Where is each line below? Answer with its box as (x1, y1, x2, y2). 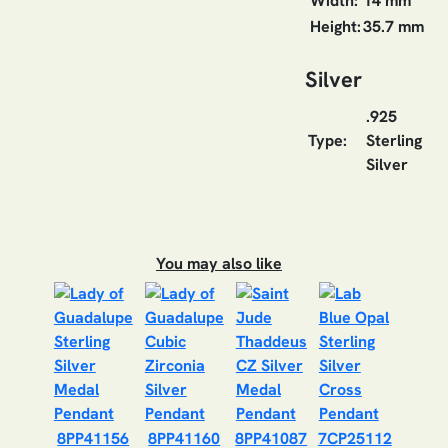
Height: (310, 15, 361, 37)
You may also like (155, 252, 282, 274)
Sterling (366, 129, 422, 151)
